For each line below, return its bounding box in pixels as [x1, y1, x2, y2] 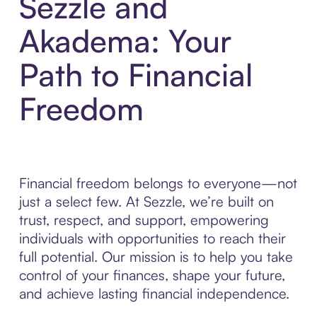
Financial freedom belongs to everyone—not [18, 174, 297, 192]
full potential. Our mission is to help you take [18, 248, 293, 266]
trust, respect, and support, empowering [18, 211, 269, 229]
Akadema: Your [18, 21, 231, 61]
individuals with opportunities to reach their [18, 229, 286, 248]
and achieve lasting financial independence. [18, 284, 289, 303]
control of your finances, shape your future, [18, 266, 285, 284]
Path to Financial [18, 55, 253, 95]
